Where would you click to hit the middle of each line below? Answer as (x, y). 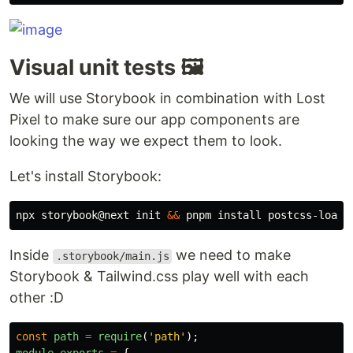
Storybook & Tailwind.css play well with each (159, 277)
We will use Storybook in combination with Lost (167, 98)
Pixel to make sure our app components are (154, 120)
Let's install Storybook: (85, 176)
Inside (31, 255)
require (120, 337)
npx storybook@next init (91, 216)
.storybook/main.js (112, 256)
